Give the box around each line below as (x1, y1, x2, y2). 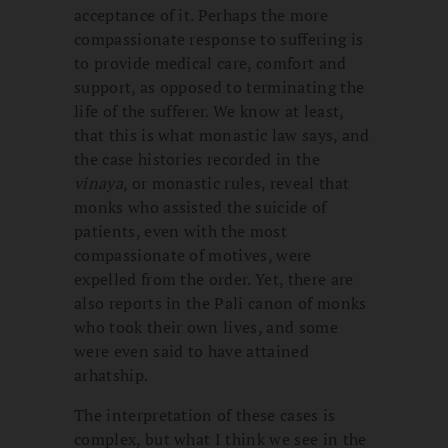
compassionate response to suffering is (74, 27, 364, 50)
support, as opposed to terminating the (74, 75, 365, 98)
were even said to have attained (74, 339, 309, 362)
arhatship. (74, 363, 149, 386)
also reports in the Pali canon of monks (74, 291, 367, 314)
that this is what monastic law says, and (74, 123, 370, 146)
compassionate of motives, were (74, 243, 312, 266)
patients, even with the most (74, 219, 287, 242)
